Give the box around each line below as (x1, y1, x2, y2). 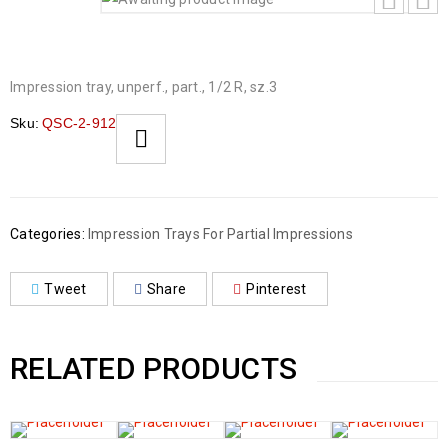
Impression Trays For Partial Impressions (87, 226, 353, 242)
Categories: (10, 226, 85, 242)
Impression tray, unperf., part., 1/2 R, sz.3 (10, 79, 277, 95)
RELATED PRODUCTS (10, 351, 297, 386)
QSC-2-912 (42, 115, 117, 131)
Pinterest (246, 281, 307, 297)
